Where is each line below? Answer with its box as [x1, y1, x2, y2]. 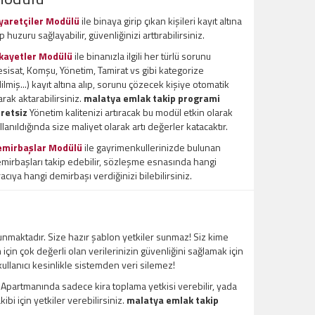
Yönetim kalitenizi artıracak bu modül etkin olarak [27, 105, 233, 120]
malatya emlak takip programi [84, 91, 220, 106]
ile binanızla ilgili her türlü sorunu [72, 49, 211, 64]
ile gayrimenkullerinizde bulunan [82, 140, 221, 155]
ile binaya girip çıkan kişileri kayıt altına [79, 13, 242, 29]
